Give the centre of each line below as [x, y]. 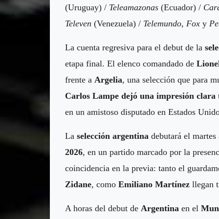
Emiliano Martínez [154, 184]
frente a [80, 79]
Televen [79, 23]
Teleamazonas [135, 7]
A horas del [87, 208]
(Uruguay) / [87, 7]
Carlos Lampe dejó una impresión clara [140, 96]
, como [105, 184]
